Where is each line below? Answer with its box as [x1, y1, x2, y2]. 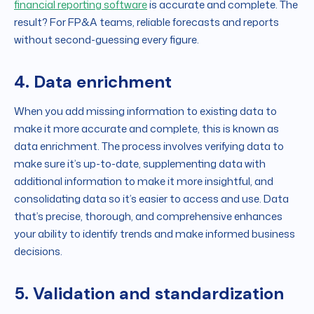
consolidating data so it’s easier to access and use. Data [14, 191, 289, 207]
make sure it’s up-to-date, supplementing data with [14, 156, 266, 172]
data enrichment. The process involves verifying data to [14, 139, 284, 154]
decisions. [14, 244, 62, 259]
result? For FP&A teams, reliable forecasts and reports [14, 15, 279, 30]
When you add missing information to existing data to [14, 104, 277, 119]
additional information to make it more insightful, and [14, 174, 273, 189]
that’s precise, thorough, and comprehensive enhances [14, 209, 282, 224]
